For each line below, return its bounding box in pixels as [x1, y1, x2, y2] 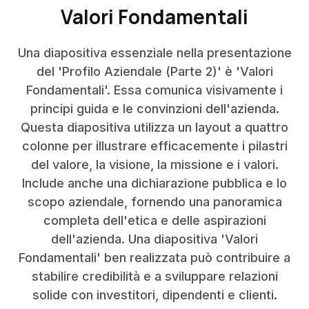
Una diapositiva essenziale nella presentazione [17, 46, 292, 60]
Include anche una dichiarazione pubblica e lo [22, 176, 287, 190]
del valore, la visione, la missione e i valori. [30, 157, 279, 172]
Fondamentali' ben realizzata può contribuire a [19, 250, 290, 265]
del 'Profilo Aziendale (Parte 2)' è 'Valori [36, 64, 273, 79]
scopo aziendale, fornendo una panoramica [27, 195, 282, 209]
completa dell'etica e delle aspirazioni [43, 213, 266, 228]
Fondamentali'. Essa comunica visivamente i [26, 83, 283, 97]
